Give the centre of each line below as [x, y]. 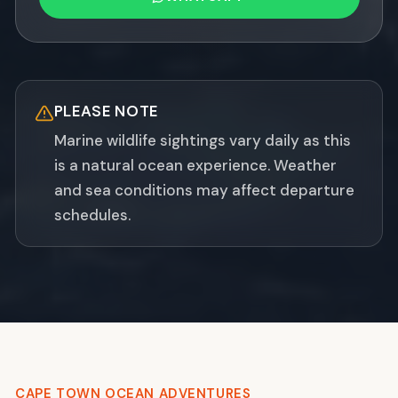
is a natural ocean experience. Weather [195, 165]
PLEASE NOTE [106, 111]
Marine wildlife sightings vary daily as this [202, 140]
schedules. [92, 215]
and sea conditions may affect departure [204, 190]
